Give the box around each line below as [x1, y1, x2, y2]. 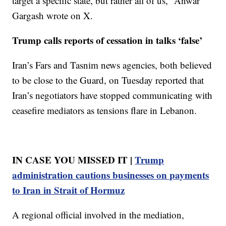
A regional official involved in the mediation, [12, 208, 185, 221]
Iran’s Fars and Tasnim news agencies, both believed [12, 58, 212, 71]
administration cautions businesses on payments [12, 167, 209, 182]
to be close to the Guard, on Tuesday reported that [12, 73, 204, 86]
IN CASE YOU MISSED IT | [12, 152, 135, 166]
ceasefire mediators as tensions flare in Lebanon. [12, 103, 197, 117]
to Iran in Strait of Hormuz [12, 183, 125, 197]
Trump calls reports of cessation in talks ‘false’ [12, 33, 203, 47]
